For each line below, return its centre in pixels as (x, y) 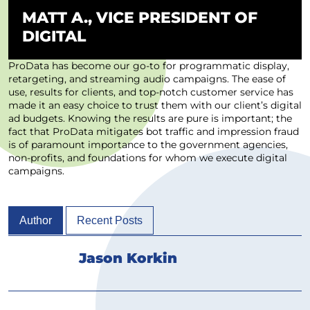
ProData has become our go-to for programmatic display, (149, 65)
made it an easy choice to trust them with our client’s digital (155, 105)
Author (36, 220)
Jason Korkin (128, 258)
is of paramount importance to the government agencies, (148, 144)
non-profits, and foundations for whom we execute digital (148, 157)
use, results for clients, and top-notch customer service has (151, 92)
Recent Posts (110, 220)
